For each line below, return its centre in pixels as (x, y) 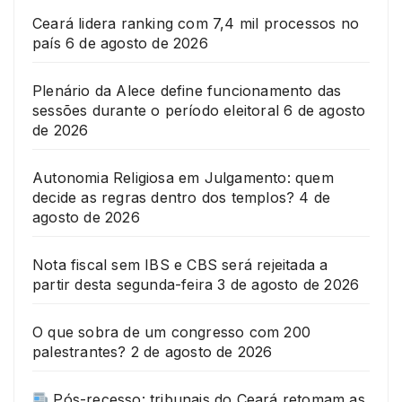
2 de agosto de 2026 (201, 352)
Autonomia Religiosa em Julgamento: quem (183, 178)
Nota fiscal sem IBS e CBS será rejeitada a (180, 265)
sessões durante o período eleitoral (156, 111)
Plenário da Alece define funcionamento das (187, 91)
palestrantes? (79, 352)
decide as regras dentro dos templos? (164, 198)
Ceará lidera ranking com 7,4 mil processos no (196, 24)
